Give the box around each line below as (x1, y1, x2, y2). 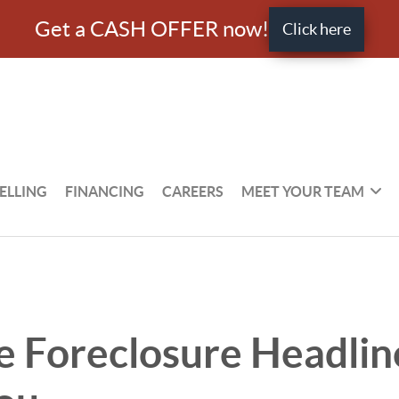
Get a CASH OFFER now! (35, 17, 269, 41)
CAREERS (162, 183, 224, 199)
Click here (282, 19, 351, 38)
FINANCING (65, 183, 145, 199)
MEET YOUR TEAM (241, 183, 365, 199)
